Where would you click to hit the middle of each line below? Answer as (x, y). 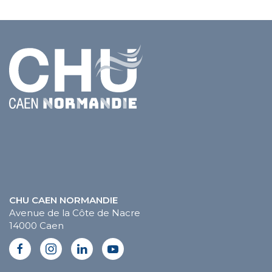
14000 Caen (36, 226)
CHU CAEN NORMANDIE (63, 200)
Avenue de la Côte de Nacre (75, 213)
